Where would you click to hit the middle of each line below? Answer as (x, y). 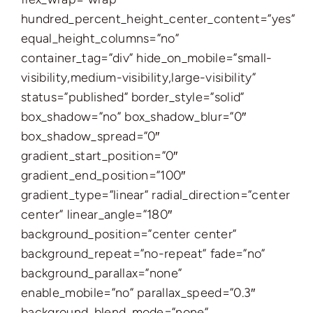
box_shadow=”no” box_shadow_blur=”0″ (134, 117)
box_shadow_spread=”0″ (90, 136)
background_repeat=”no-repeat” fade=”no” (143, 254)
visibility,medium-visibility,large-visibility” (138, 78)
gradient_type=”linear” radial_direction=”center (156, 195)
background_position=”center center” (129, 234)
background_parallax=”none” (102, 273)
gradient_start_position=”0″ (100, 156)
